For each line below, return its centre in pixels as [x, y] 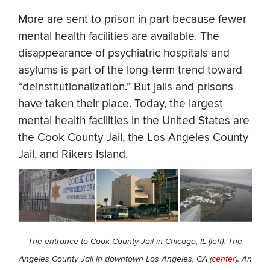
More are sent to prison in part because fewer [132, 19]
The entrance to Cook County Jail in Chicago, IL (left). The [135, 242]
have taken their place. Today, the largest [121, 104]
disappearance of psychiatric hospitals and [124, 53]
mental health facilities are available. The [119, 36]
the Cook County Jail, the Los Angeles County [133, 137]
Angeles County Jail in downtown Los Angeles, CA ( [115, 259]
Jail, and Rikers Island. [73, 154]
